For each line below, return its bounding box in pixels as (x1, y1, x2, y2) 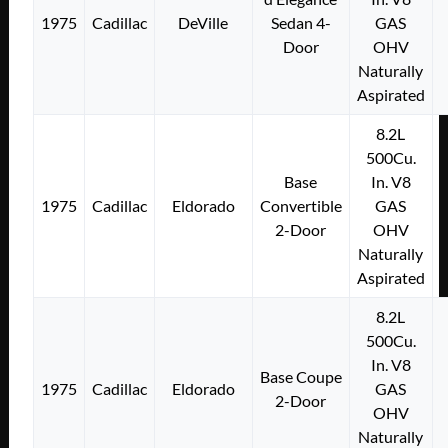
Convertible (259, 195, 342, 215)
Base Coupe (259, 366, 342, 386)
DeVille (178, 12, 229, 32)
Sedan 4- (270, 12, 331, 32)
